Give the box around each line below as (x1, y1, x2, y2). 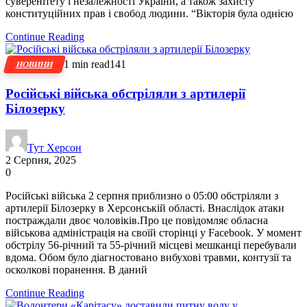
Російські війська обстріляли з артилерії (5, 86, 245, 101)
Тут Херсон (27, 141, 82, 153)
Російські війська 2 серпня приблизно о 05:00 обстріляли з (5, 189, 278, 201)
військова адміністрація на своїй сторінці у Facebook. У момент (5, 226, 302, 238)
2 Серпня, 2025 (5, 153, 76, 166)
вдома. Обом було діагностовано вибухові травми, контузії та (5, 251, 291, 263)
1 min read (64, 58, 110, 71)
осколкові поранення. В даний (5, 263, 147, 275)
